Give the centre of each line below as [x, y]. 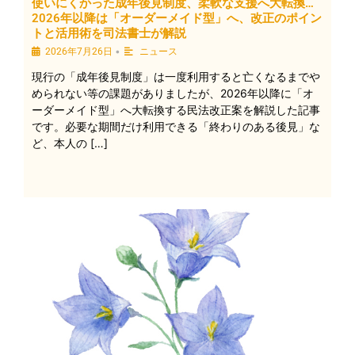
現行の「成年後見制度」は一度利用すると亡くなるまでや [176, 76]
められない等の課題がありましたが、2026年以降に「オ [173, 93]
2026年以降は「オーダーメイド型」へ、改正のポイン [177, 18]
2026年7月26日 [79, 51]
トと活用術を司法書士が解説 [109, 33]
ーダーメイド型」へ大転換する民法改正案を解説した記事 [176, 109]
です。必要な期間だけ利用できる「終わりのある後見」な [176, 126]
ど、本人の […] [70, 143]
